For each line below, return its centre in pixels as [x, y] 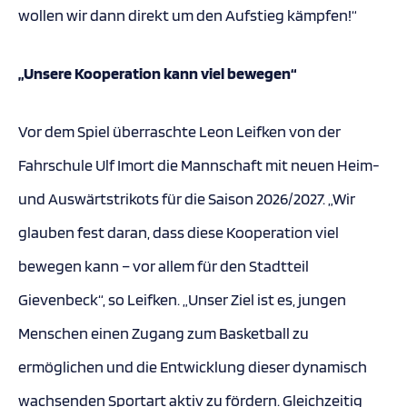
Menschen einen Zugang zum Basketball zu [164, 333]
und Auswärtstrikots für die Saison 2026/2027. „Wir [187, 199]
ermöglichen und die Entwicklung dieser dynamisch [193, 367]
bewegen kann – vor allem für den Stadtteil [164, 266]
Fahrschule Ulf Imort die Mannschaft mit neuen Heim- [199, 165]
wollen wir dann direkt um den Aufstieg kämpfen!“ [188, 15]
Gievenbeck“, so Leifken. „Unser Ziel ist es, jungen [182, 299]
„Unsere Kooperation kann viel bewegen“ [158, 73]
